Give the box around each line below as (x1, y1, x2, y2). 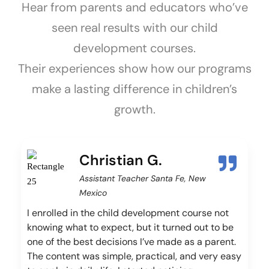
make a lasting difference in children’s (32, 81, 237, 97)
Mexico (79, 187, 107, 199)
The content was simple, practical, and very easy (27, 250, 241, 263)
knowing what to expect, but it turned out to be (27, 221, 234, 234)
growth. (113, 101, 156, 118)
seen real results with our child (51, 20, 218, 36)
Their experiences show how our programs (17, 61, 252, 77)
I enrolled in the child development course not (27, 207, 229, 220)
